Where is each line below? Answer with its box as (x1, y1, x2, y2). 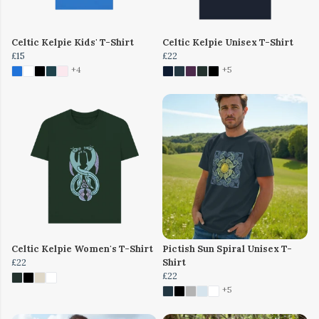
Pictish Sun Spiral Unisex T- (162, 242, 292, 255)
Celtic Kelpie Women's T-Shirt (11, 242, 153, 255)
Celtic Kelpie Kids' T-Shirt (11, 36, 134, 48)
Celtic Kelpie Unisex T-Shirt (162, 36, 293, 48)
